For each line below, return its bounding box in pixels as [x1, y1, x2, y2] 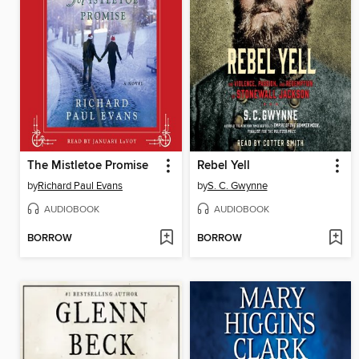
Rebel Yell [196, 158, 250, 173]
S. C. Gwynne [207, 179, 268, 192]
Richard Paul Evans [38, 179, 123, 192]
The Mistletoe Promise [27, 158, 148, 173]
